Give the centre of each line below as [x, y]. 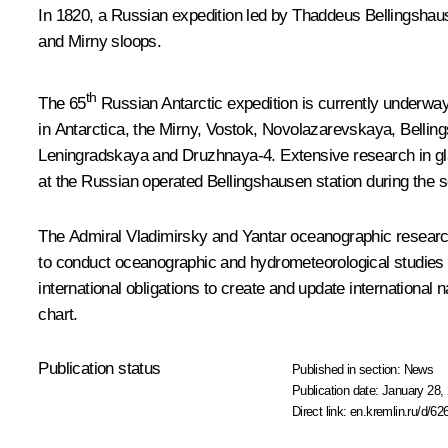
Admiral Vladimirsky [138, 236]
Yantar [264, 236]
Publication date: [337, 390]
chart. [58, 314]
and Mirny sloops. [100, 42]
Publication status [99, 368]
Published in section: [347, 369]
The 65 [62, 103]
